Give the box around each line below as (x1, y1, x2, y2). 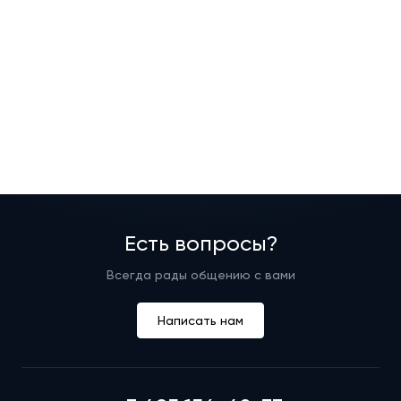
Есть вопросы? (124, 231, 277, 256)
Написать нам (158, 313, 243, 328)
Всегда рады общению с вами (106, 268, 295, 282)
